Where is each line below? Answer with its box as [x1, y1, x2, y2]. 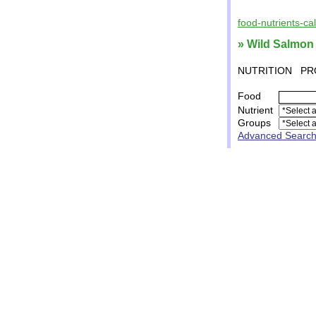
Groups [238, 117, 271, 128]
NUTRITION [238, 65, 292, 76]
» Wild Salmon [238, 38, 314, 50]
